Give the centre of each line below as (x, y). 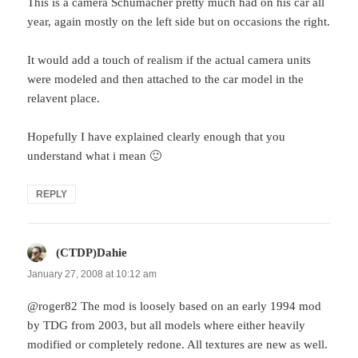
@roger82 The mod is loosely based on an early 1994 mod (175, 306)
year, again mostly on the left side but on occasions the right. (179, 21)
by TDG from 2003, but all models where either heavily (167, 326)
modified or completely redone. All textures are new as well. (178, 345)
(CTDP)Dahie (92, 252)
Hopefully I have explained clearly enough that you (157, 136)
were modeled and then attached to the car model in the (166, 79)
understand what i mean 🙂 (95, 155)
